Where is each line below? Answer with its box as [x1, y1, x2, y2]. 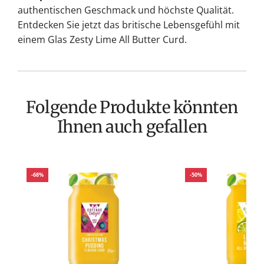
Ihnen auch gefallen [57, 116, 207, 138]
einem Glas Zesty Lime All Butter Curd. [18, 32, 187, 46]
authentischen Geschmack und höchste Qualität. [18, 3, 234, 16]
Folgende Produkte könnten [26, 97, 36, 118]
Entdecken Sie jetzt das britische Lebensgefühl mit [18, 18, 240, 31]
